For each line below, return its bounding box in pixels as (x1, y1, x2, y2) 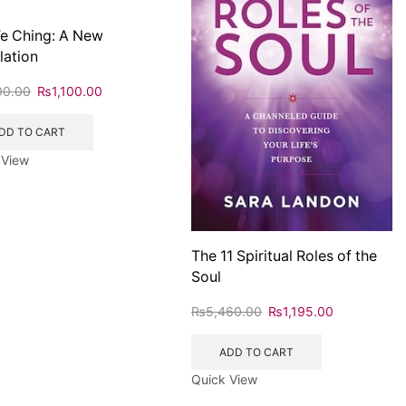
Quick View (191, 372, 257, 388)
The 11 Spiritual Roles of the (191, 247, 377, 266)
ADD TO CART (218, 344, 294, 359)
